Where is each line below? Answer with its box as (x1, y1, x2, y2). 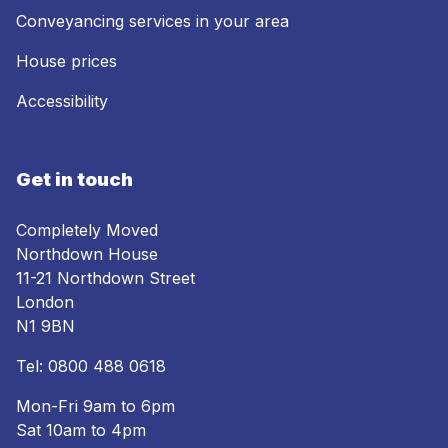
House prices (16, 51, 117, 72)
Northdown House (16, 244, 158, 265)
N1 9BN (16, 316, 75, 337)
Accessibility (16, 91, 108, 112)
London (16, 292, 74, 313)
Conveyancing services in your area (16, 11, 289, 32)
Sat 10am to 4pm (16, 420, 146, 441)
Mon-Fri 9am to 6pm (16, 396, 175, 417)
